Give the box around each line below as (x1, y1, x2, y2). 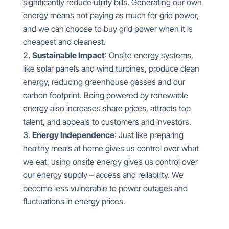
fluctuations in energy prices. (22, 196, 125, 207)
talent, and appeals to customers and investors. (22, 117, 191, 127)
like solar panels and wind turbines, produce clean (22, 63, 199, 74)
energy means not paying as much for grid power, (22, 10, 199, 20)
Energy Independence (32, 130, 114, 140)
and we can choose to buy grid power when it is (22, 24, 193, 34)
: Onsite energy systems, (104, 50, 193, 60)
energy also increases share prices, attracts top (22, 103, 191, 113)
